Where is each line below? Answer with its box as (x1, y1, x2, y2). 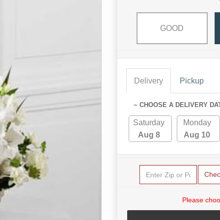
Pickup (180, 77, 204, 85)
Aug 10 (184, 131, 211, 139)
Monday (183, 118, 211, 127)
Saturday (133, 118, 165, 127)
